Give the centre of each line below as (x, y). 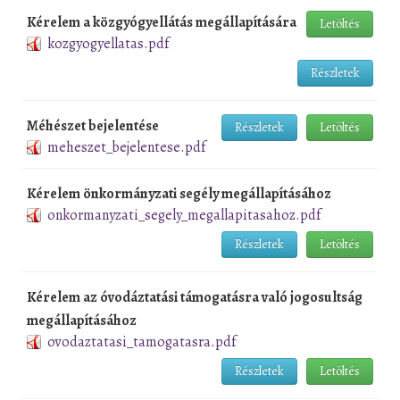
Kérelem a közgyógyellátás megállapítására (162, 22)
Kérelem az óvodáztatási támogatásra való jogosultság (195, 297)
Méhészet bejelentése (93, 125)
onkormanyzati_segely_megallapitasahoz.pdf (184, 215)
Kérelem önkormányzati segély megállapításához (179, 193)
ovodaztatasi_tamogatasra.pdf (142, 342)
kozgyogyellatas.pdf (108, 43)
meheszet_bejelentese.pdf (126, 147)
